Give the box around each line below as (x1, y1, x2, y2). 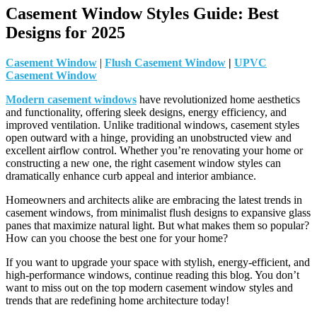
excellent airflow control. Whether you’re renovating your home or (6, 144, 303, 157)
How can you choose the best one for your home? (6, 232, 228, 245)
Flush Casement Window (105, 57, 226, 69)
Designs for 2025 (6, 23, 125, 42)
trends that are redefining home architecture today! (6, 294, 229, 307)
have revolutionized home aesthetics (137, 93, 300, 106)
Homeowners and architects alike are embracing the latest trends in (6, 194, 302, 207)
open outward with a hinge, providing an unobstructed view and (6, 132, 292, 144)
